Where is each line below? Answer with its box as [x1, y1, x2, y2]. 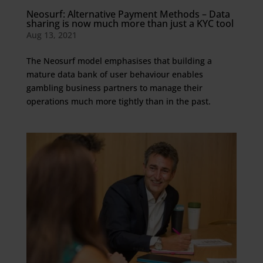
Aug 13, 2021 [26, 29, 77, 41]
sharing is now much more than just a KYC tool [26, 17, 234, 30]
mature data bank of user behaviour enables [26, 69, 203, 80]
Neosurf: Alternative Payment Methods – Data [26, 8, 230, 21]
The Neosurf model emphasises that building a [26, 55, 212, 66]
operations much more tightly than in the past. [26, 96, 211, 107]
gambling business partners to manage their [26, 82, 203, 93]
